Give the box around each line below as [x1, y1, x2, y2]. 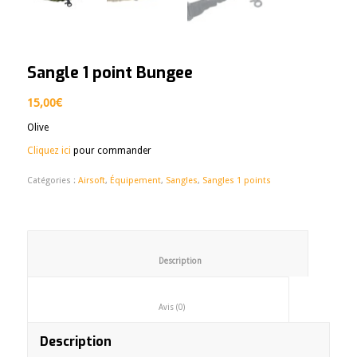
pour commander [70, 145, 151, 157]
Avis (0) [184, 303, 273, 312]
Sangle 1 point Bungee [26, 61, 193, 84]
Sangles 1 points [202, 175, 271, 186]
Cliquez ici [26, 145, 71, 157]
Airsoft [77, 175, 105, 186]
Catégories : [26, 175, 78, 186]
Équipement [109, 175, 161, 186]
